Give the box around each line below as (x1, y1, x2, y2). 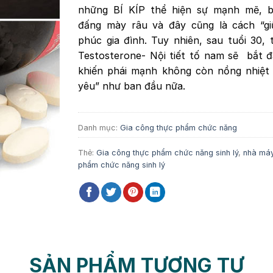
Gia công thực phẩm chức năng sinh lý (96, 147, 239, 157)
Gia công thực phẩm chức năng (120, 122, 238, 132)
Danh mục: (78, 122, 121, 132)
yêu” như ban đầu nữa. (78, 79, 186, 92)
